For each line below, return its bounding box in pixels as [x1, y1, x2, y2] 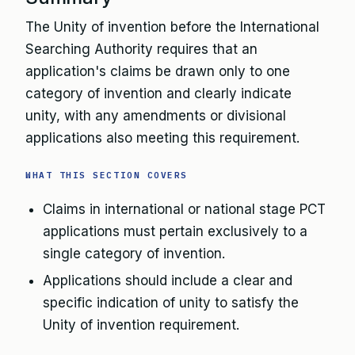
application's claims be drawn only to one [25, 63, 290, 79]
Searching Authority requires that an [25, 41, 258, 57]
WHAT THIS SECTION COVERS [25, 170, 188, 181]
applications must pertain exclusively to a [43, 223, 307, 239]
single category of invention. [43, 246, 225, 261]
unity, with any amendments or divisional [25, 108, 286, 124]
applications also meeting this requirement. [25, 130, 300, 146]
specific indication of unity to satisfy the [43, 295, 299, 311]
